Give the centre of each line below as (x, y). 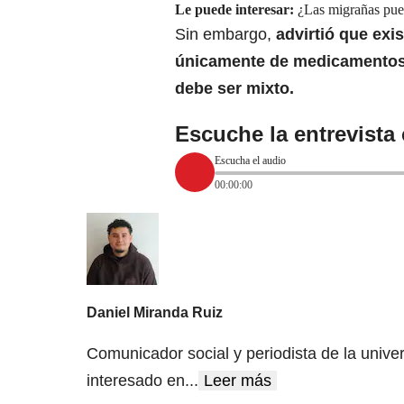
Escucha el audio (250, 160)
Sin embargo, (223, 35)
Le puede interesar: (236, 10)
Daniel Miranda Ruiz (155, 312)
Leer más (238, 380)
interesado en (136, 380)
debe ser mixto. (234, 89)
